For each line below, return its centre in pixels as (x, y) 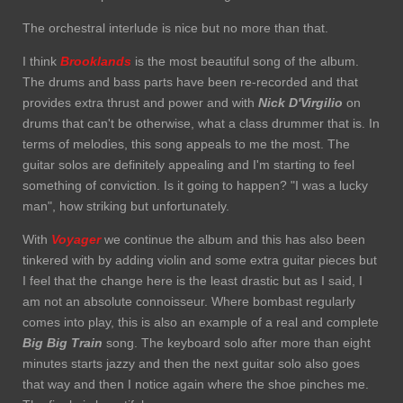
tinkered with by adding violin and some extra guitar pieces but (200, 260)
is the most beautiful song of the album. (245, 62)
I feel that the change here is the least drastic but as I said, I (193, 281)
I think (41, 62)
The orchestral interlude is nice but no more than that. (175, 28)
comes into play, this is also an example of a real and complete (201, 322)
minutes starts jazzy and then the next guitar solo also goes (191, 364)
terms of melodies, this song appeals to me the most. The (186, 144)
